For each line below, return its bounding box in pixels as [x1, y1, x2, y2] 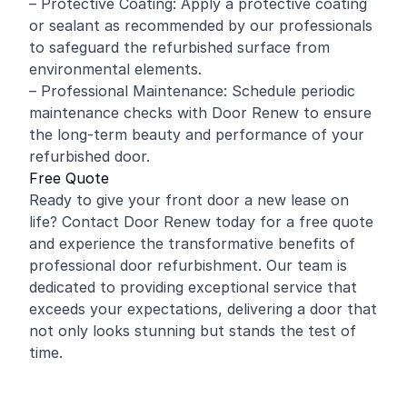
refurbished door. [29, 147, 150, 165]
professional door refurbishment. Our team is [29, 256, 347, 274]
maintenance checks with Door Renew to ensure [29, 104, 372, 122]
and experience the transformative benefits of [29, 234, 355, 253]
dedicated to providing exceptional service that [29, 278, 357, 296]
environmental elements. [29, 60, 202, 78]
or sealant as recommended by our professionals [29, 16, 372, 35]
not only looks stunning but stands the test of [29, 322, 356, 340]
